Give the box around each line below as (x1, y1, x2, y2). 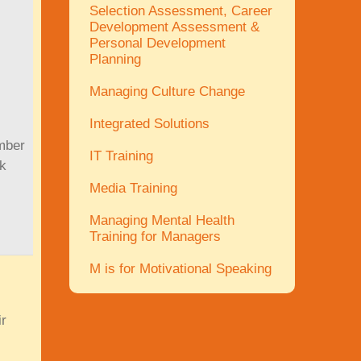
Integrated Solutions (89, 116, 210, 131)
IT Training (89, 148, 153, 164)
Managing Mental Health (89, 213, 234, 228)
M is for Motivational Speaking (89, 261, 272, 276)
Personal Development (89, 35, 226, 51)
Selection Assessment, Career (89, 3, 272, 19)
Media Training (89, 180, 177, 196)
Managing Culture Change (89, 84, 245, 99)
